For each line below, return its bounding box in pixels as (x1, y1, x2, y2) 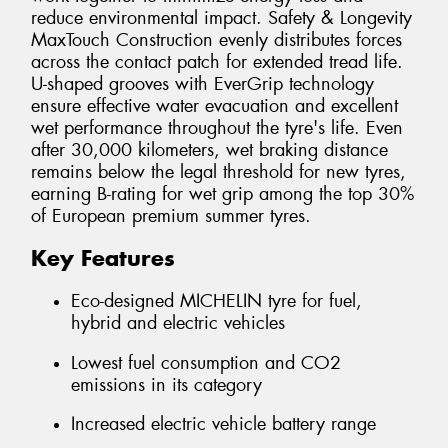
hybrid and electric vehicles (71, 310, 285, 335)
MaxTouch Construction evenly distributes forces (31, 27, 402, 52)
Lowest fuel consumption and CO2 (71, 350, 341, 375)
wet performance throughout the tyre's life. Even (31, 115, 403, 140)
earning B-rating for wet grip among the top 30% (31, 181, 414, 206)
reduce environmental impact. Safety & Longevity (31, 5, 412, 30)
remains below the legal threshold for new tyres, (31, 159, 406, 184)
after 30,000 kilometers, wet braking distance (31, 137, 388, 162)
